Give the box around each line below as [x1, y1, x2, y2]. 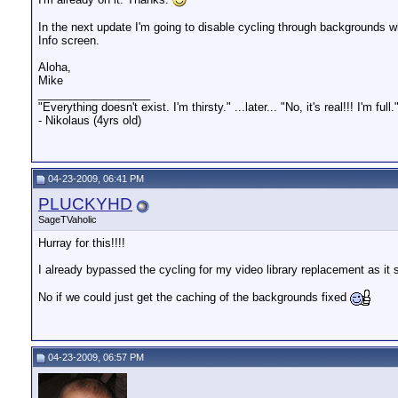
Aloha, [38, 60, 71, 75]
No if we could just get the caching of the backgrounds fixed [38, 290, 350, 304]
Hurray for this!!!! [38, 236, 125, 250]
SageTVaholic [38, 214, 97, 225]
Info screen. [38, 34, 99, 48]
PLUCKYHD [38, 195, 132, 213]
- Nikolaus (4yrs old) [38, 114, 141, 128]
